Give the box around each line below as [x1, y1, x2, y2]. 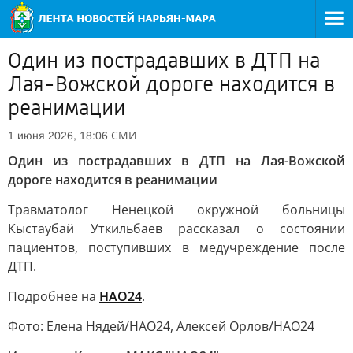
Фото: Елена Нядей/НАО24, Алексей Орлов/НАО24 [8, 318, 314, 335]
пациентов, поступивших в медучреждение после [8, 239, 345, 256]
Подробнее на [8, 288, 99, 305]
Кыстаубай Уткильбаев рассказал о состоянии [8, 220, 345, 237]
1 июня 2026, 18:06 [8, 129, 108, 142]
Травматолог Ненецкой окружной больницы [8, 201, 345, 218]
